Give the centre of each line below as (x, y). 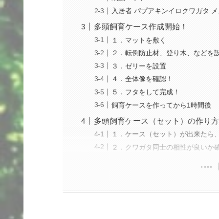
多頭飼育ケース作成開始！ (141, 26)
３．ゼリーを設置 (139, 66)
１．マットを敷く (139, 40)
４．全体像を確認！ (142, 79)
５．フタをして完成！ (145, 92)
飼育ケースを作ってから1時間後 (161, 105)
